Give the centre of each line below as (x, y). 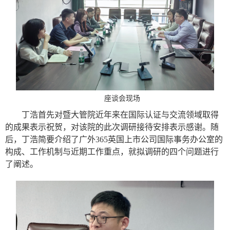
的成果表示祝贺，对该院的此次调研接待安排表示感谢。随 (112, 127)
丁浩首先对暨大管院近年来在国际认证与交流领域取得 (120, 115)
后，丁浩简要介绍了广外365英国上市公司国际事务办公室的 (114, 140)
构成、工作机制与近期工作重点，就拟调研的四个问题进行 (112, 152)
